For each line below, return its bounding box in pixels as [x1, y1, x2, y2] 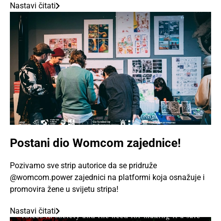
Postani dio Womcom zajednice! [10, 136, 181, 150]
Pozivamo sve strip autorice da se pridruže [10, 161, 157, 171]
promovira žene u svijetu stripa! [10, 184, 118, 194]
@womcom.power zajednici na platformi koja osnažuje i [10, 173, 205, 183]
